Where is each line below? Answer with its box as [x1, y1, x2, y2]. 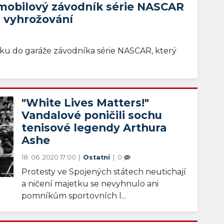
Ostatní [83, 153, 112, 161]
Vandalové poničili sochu [21, 108, 162, 122]
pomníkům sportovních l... [21, 191, 126, 201]
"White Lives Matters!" [21, 96, 149, 109]
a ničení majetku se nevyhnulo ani [21, 179, 159, 189]
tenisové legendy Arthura [21, 121, 167, 134]
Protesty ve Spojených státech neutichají [21, 167, 186, 177]
